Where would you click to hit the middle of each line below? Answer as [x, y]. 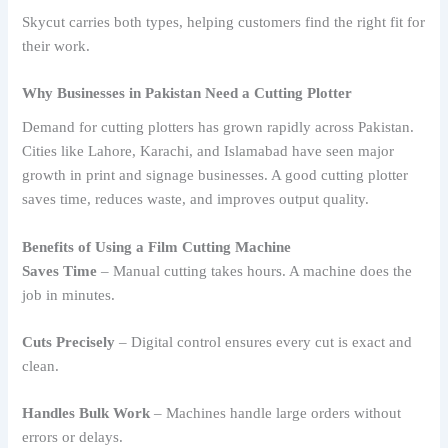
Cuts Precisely [69, 341]
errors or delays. [73, 437]
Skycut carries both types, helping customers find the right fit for [224, 21]
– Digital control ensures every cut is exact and [264, 341]
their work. [56, 45]
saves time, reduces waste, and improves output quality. [196, 199]
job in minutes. [69, 294]
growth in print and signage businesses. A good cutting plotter [215, 175]
